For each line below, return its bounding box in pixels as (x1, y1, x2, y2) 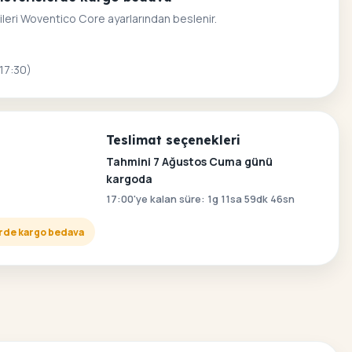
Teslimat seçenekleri (105, 132, 240, 148)
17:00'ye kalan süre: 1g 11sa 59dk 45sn (105, 192, 294, 206)
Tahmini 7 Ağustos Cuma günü (105, 154, 273, 169)
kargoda (105, 171, 152, 186)
